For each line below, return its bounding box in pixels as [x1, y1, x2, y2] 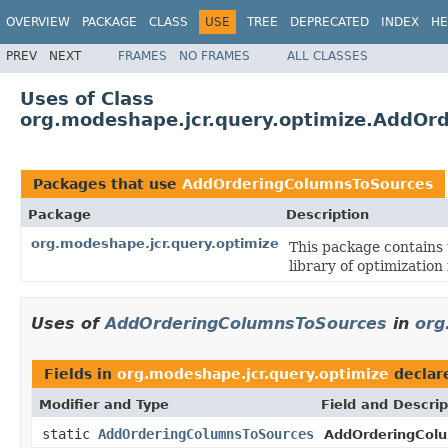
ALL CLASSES [287, 48, 368, 63]
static [42, 425, 98, 442]
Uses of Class [20, 87, 154, 109]
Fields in [44, 365, 117, 382]
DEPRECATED [290, 15, 369, 29]
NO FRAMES [179, 48, 250, 63]
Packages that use [33, 175, 182, 192]
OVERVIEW [6, 15, 70, 29]
